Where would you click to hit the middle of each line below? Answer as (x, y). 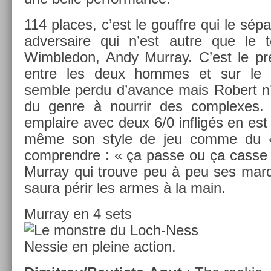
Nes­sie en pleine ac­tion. (100, 246)
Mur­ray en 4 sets (78, 214)
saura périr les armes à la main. (125, 188)
